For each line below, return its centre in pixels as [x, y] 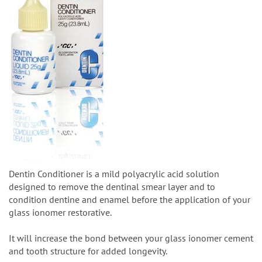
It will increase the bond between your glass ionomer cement [131, 238]
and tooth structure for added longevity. [88, 251]
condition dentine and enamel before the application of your [130, 199]
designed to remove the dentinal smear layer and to [112, 186]
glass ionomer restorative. [60, 212]
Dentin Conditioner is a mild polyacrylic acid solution [114, 173]
